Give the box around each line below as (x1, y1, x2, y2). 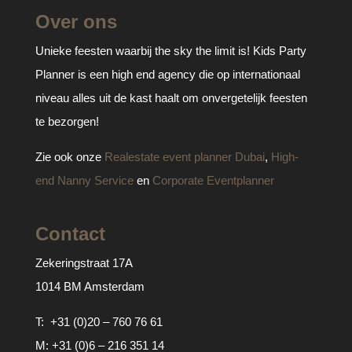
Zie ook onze (35, 149, 104, 163)
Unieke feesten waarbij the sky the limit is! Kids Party (35, 43, 306, 57)
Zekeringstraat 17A (35, 256, 133, 270)
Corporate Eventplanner (152, 173, 274, 187)
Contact (35, 223, 105, 245)
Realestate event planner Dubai (104, 149, 265, 163)
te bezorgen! (35, 114, 99, 128)
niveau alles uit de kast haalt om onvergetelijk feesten (35, 90, 307, 104)
